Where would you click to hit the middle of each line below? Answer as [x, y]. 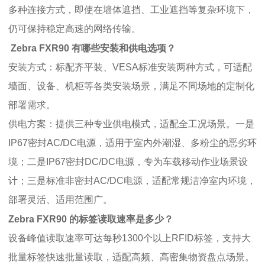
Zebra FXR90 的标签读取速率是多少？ [91, 219]
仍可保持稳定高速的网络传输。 [75, 28]
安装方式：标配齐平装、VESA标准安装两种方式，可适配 [130, 67]
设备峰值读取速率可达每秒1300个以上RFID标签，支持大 [130, 238]
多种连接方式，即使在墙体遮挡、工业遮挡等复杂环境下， [131, 9]
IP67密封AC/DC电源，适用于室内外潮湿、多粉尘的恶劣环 [132, 143]
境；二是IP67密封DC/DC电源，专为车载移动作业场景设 [128, 161]
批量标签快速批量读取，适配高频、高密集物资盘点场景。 [131, 257]
